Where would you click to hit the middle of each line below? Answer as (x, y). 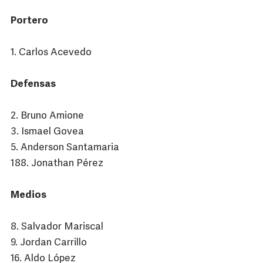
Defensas (33, 85)
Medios (28, 195)
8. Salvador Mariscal (57, 227)
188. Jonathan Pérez (57, 164)
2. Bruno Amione (47, 116)
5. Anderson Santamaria (65, 148)
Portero (29, 21)
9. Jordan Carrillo (49, 243)
